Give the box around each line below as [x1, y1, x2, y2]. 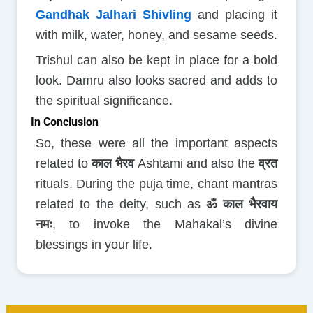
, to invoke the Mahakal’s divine [52, 217, 278, 232]
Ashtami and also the [133, 156, 259, 171]
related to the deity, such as [35, 197, 207, 212]
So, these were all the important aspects [35, 136, 278, 151]
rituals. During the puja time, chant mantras [35, 177, 278, 191]
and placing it [191, 8, 278, 22]
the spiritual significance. [35, 94, 173, 108]
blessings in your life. [35, 238, 152, 252]
